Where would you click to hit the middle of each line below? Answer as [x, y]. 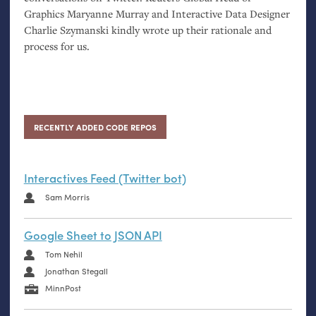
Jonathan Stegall [76, 271]
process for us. [56, 47]
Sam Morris [67, 197]
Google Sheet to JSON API [93, 235]
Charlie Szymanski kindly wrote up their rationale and [147, 30]
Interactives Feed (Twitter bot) [105, 178]
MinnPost [63, 288]
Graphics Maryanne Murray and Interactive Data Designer [157, 14]
